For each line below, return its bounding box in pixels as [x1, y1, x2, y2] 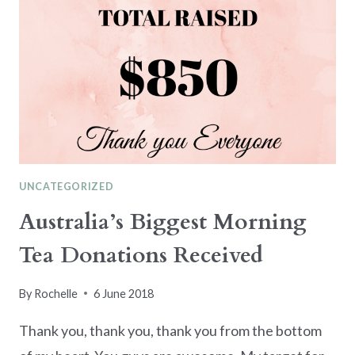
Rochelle [34, 286, 78, 300]
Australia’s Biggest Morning [19, 207, 307, 238]
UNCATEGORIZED [19, 180, 114, 193]
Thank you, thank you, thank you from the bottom [19, 321, 322, 339]
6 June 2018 [94, 286, 155, 300]
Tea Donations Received [19, 240, 263, 271]
